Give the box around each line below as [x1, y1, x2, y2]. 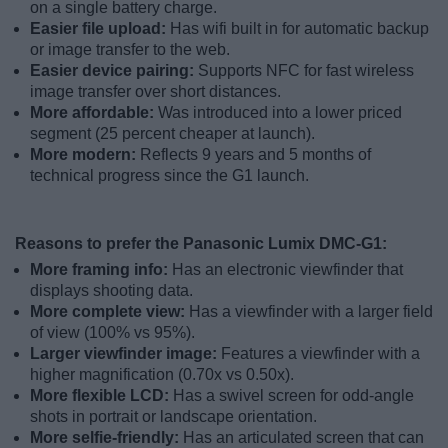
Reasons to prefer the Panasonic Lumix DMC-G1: [15, 234, 387, 252]
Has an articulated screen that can [183, 428, 424, 446]
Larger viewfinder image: [30, 344, 221, 362]
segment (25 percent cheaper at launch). [30, 124, 315, 142]
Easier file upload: [30, 19, 170, 37]
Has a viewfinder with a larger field [189, 302, 433, 320]
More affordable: [30, 103, 158, 121]
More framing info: [30, 260, 172, 278]
